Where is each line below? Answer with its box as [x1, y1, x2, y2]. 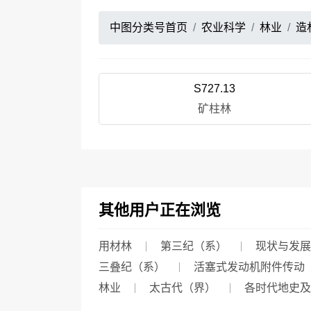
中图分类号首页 [110, 22, 187, 33]
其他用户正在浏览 [99, 201, 221, 219]
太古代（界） [149, 282, 216, 294]
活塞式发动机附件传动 [194, 261, 305, 273]
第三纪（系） [160, 240, 227, 252]
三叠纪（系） [99, 261, 165, 273]
